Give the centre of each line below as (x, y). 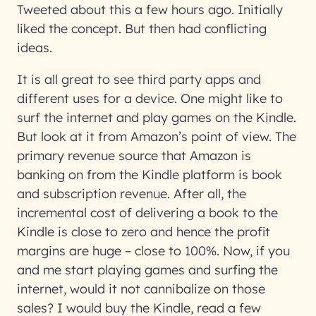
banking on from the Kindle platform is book (150, 175)
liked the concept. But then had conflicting (142, 29)
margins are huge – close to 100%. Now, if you (153, 251)
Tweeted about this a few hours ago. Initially (150, 10)
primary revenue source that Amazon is (134, 156)
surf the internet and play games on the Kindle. (157, 117)
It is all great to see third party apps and (139, 79)
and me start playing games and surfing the (147, 270)
